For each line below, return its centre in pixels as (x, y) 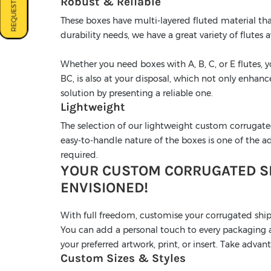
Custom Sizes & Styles (123, 259)
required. (79, 155)
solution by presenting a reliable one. (137, 93)
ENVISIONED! (104, 188)
